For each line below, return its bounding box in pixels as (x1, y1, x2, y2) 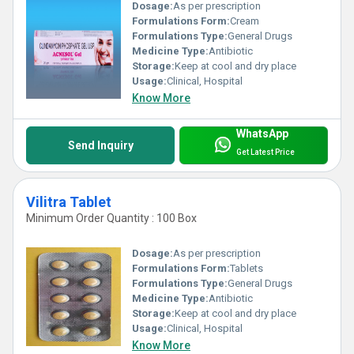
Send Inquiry (67, 139, 134, 153)
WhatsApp (235, 127, 288, 141)
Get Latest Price (235, 147, 295, 156)
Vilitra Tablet (26, 194, 111, 211)
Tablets (230, 262, 263, 274)
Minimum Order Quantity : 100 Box (26, 212, 197, 225)
